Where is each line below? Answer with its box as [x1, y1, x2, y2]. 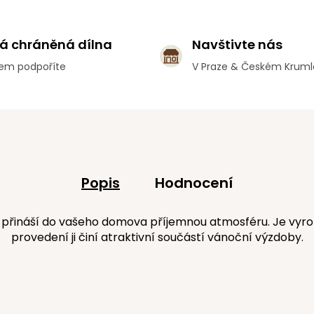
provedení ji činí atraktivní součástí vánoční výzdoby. [11, 229, 303, 245]
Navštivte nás [192, 36, 282, 53]
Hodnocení [155, 173, 233, 193]
